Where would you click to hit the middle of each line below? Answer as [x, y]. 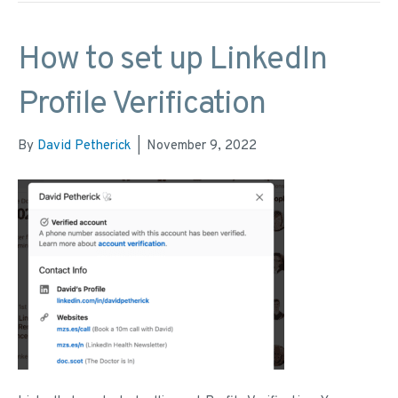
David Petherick [84, 147]
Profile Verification [142, 105]
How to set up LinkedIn [172, 61]
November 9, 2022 [202, 147]
